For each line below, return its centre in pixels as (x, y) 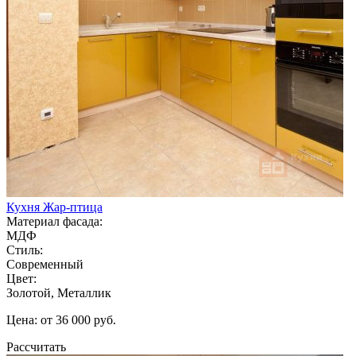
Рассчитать (36, 346)
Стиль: (25, 250)
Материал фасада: (54, 221)
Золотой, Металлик (59, 292)
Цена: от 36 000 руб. (61, 319)
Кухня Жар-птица (54, 207)
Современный (45, 264)
